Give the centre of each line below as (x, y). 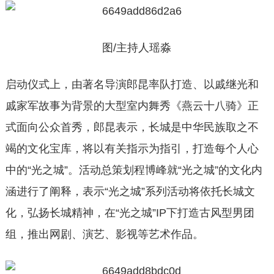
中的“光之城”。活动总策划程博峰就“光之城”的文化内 (134, 170)
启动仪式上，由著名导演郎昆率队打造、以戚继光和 (132, 84)
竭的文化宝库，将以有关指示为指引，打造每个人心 (132, 149)
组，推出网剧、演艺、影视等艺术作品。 (104, 234)
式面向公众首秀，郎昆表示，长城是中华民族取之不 (132, 127)
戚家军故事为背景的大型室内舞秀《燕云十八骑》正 (132, 106)
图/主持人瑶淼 (137, 48)
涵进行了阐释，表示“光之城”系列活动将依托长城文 (130, 191)
